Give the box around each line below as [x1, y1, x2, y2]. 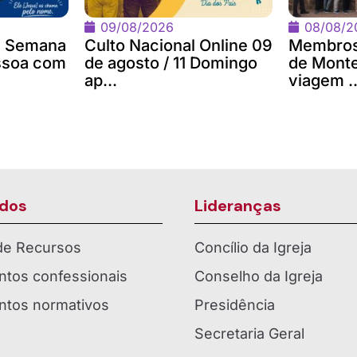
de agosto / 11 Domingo [84, 53, 257, 73]
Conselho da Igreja [194, 267, 323, 284]
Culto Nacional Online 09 [84, 35, 273, 55]
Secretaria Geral [194, 324, 304, 342]
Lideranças [194, 194, 281, 216]
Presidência [194, 296, 275, 313]
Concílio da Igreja [194, 238, 312, 256]
